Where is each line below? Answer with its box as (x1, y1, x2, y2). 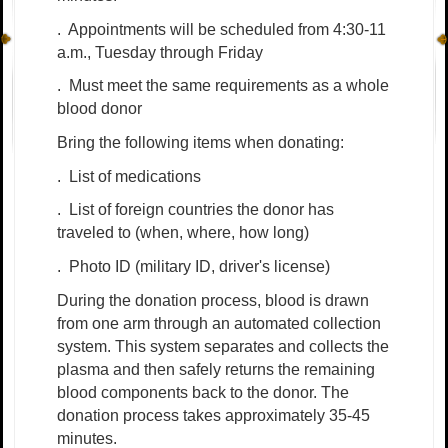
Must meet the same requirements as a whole (69, 77, 389, 95)
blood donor (57, 100, 142, 118)
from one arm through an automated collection (57, 314, 381, 332)
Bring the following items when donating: (57, 134, 344, 152)
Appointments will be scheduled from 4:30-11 (68, 20, 386, 38)
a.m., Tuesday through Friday (57, 43, 263, 61)
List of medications (69, 167, 201, 185)
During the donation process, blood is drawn (57, 291, 369, 309)
